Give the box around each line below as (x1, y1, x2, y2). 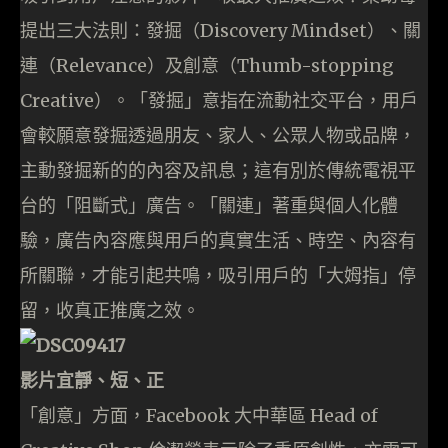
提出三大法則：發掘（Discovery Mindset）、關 (20, 19, 421, 43)
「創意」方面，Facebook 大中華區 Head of (20, 404, 378, 428)
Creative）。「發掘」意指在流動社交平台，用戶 (20, 89, 418, 113)
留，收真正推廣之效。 (20, 299, 200, 323)
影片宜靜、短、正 (20, 369, 164, 393)
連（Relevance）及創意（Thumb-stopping (20, 54, 394, 78)
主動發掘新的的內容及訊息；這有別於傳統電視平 (20, 159, 416, 183)
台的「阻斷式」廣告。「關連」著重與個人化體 (20, 194, 398, 218)
